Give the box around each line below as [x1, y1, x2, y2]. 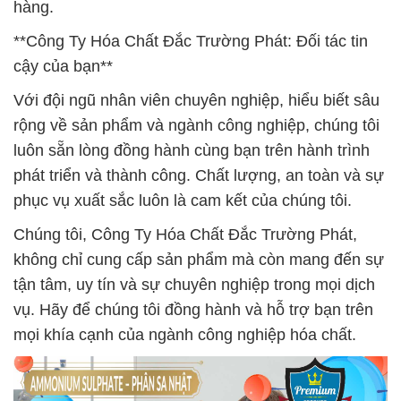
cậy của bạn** [13, 57, 113, 75]
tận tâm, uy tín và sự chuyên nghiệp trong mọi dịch [13, 276, 375, 294]
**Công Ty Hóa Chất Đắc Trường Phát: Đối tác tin [13, 32, 368, 50]
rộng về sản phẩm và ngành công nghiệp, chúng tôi [13, 116, 380, 134]
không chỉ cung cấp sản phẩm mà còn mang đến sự [13, 251, 384, 269]
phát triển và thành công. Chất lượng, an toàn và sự [13, 166, 384, 184]
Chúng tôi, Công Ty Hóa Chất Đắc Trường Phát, [13, 226, 357, 243]
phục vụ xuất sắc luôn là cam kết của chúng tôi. [13, 192, 352, 209]
